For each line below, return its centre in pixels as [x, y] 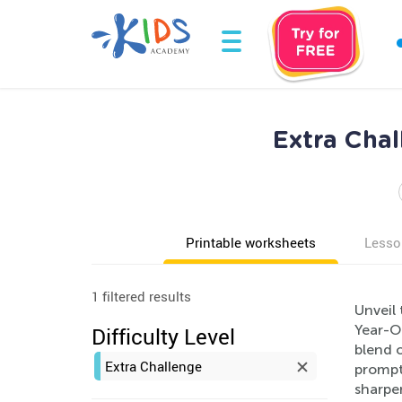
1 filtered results [141, 296]
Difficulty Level [163, 336]
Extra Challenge [153, 366]
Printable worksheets [251, 242]
